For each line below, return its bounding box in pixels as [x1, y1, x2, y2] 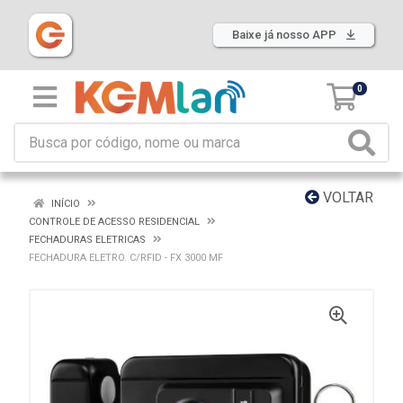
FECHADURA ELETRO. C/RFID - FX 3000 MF [29, 252, 223, 264]
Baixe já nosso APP [232, 28, 339, 41]
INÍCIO [49, 198, 80, 210]
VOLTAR [319, 189, 373, 206]
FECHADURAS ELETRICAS [29, 234, 146, 246]
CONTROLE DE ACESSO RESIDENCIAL [29, 216, 200, 228]
